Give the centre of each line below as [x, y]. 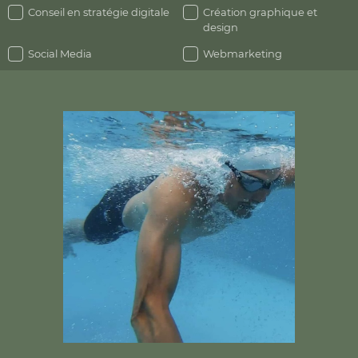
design [221, 28]
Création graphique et [261, 13]
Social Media [60, 55]
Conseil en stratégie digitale [98, 13]
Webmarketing [243, 55]
